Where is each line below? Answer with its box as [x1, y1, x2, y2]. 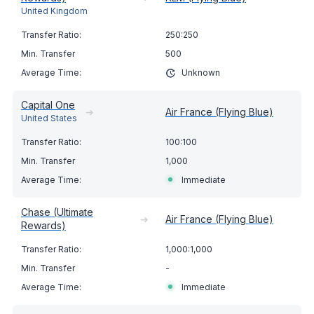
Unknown [182, 67, 220, 78]
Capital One [21, 99, 75, 111]
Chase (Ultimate [21, 206, 93, 219]
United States [21, 113, 77, 124]
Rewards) [21, 219, 66, 232]
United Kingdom [21, 6, 88, 17]
